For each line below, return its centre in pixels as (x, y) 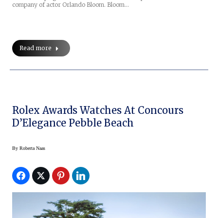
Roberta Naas (32, 148)
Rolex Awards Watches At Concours (68, 110)
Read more (36, 48)
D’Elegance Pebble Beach (73, 123)
